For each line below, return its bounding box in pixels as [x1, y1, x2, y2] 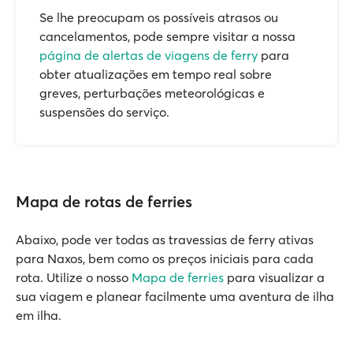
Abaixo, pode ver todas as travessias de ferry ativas [16, 232, 314, 247]
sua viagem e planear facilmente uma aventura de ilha [16, 288, 334, 304]
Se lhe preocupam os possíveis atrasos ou [39, 9, 278, 25]
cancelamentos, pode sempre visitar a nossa [39, 28, 295, 44]
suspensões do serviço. [39, 104, 169, 120]
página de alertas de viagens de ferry [39, 47, 258, 63]
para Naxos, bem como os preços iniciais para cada [16, 251, 314, 266]
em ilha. [16, 307, 61, 323]
